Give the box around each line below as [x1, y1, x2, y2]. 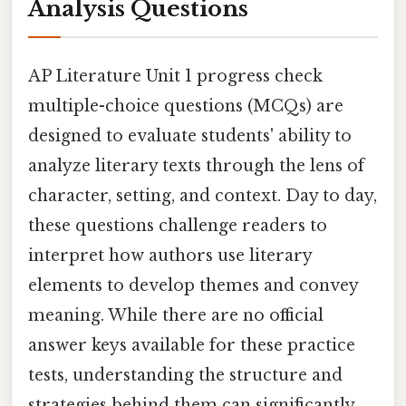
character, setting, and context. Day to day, [28, 185, 377, 206]
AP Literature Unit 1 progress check [28, 65, 323, 86]
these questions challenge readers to [28, 215, 327, 236]
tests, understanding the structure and [28, 364, 343, 385]
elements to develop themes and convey [28, 275, 358, 295]
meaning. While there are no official [28, 304, 324, 325]
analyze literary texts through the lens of [28, 155, 364, 176]
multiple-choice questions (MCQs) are [28, 95, 343, 116]
